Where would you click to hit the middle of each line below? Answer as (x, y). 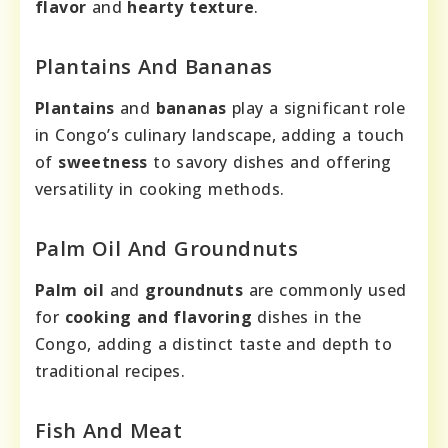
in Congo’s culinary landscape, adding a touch (219, 135)
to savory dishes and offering (269, 162)
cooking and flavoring (158, 317)
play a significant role (316, 108)
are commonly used (325, 290)
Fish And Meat (109, 431)
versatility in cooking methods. (160, 189)
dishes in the (307, 317)
